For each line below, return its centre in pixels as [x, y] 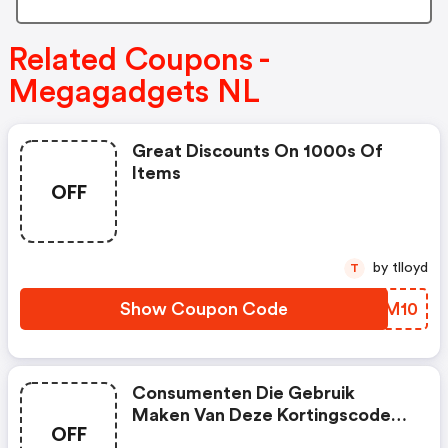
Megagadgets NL [134, 92]
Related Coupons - [138, 60]
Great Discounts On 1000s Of [257, 151]
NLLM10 [382, 309]
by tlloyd [410, 268]
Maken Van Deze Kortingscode [261, 415]
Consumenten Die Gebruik [243, 393]
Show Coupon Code [204, 309]
